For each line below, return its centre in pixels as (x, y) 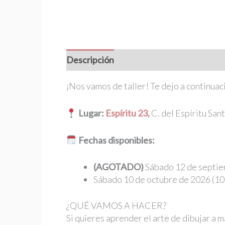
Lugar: (91, 113)
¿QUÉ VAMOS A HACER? (116, 206)
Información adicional (167, 60)
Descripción (90, 60)
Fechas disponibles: (116, 140)
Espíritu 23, (127, 113)
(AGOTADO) (119, 167)
